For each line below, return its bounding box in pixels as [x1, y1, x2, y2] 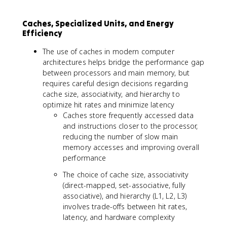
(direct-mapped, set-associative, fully [63, 180, 185, 190]
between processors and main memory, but [43, 68, 190, 78]
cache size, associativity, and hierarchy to [43, 89, 180, 99]
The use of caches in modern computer [43, 47, 174, 56]
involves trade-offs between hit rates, [63, 202, 187, 211]
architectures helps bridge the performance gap [43, 57, 205, 67]
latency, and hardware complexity [63, 212, 175, 222]
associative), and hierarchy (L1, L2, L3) [63, 191, 187, 201]
